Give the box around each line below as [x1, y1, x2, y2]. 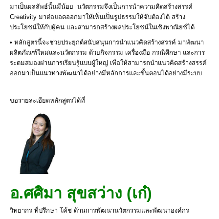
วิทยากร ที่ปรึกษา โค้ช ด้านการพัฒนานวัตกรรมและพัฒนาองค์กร [10, 206, 189, 214]
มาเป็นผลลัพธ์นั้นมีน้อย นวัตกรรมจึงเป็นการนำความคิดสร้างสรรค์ [10, 2, 193, 10]
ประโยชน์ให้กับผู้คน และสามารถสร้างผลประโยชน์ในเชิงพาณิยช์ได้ [10, 23, 195, 31]
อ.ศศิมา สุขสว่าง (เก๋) [10, 184, 152, 202]
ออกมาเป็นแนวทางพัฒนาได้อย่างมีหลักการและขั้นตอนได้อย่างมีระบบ [10, 69, 202, 77]
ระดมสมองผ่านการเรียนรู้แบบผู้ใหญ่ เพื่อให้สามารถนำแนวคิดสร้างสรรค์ [10, 59, 207, 66]
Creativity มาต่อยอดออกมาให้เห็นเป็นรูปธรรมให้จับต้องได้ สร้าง [10, 13, 185, 21]
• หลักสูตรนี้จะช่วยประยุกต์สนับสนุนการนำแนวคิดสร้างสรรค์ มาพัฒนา [10, 38, 204, 46]
